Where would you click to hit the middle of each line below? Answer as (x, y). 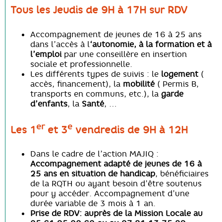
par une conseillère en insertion (125, 54)
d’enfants (49, 103)
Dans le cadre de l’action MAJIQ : (94, 154)
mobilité (140, 83)
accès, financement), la (77, 83)
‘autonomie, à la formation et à (151, 44)
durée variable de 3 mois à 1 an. (93, 203)
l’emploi (47, 54)
